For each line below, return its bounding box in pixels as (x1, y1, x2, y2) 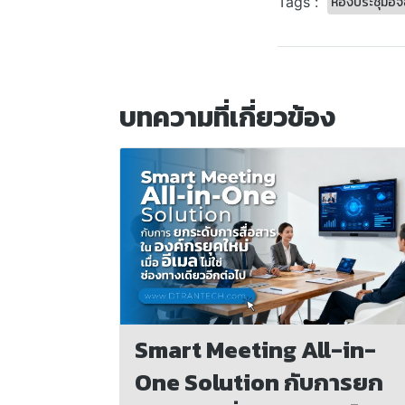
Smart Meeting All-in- (135, 332, 376, 368)
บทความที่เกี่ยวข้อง (119, 96, 335, 137)
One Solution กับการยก (135, 364, 383, 400)
